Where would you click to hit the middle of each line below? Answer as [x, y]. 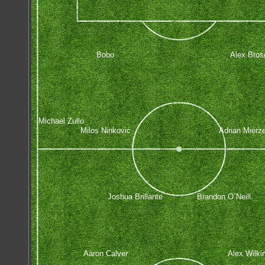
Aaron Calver [105, 253]
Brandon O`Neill [224, 196]
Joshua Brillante [135, 196]
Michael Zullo [61, 121]
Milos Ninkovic [105, 130]
